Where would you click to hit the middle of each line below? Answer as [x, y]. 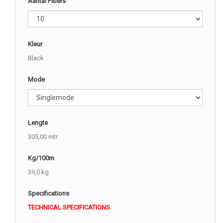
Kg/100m [41, 158]
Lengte [38, 122]
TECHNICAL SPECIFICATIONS [69, 207]
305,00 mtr [43, 136]
